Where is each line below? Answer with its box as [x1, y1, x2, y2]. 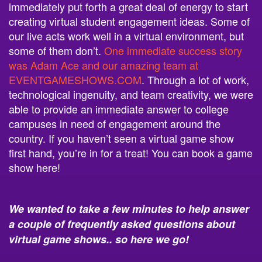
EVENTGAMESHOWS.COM [9, 72, 142, 87]
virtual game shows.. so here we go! [9, 232, 189, 247]
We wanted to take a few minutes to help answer [9, 201, 249, 216]
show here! [9, 160, 60, 175]
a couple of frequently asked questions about [9, 216, 235, 232]
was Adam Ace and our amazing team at [9, 57, 198, 73]
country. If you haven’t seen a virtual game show [9, 130, 234, 146]
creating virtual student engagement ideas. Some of [9, 13, 250, 29]
